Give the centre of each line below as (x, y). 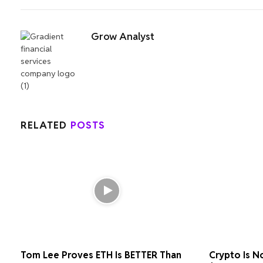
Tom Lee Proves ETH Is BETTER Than (101, 255)
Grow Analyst (123, 36)
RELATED (46, 125)
